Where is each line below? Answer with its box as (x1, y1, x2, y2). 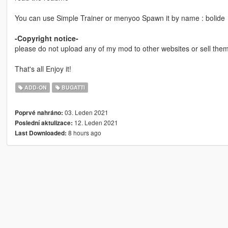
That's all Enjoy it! (14, 63, 71, 74)
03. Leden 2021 (63, 107, 108, 117)
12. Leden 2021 (72, 118, 118, 127)
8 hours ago (66, 128, 101, 137)
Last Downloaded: (14, 128, 67, 137)
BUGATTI (60, 83, 85, 91)
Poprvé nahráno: (14, 108, 63, 117)
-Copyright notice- (14, 33, 78, 43)
